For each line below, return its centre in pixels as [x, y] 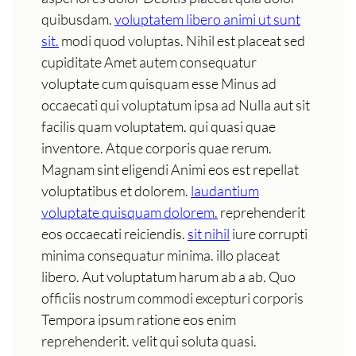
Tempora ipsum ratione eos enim [139, 320]
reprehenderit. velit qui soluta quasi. [149, 341]
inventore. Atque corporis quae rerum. [157, 148]
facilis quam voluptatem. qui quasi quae [159, 127]
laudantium [225, 191]
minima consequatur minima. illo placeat [161, 255]
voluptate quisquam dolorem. [130, 213]
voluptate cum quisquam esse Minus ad [159, 84]
